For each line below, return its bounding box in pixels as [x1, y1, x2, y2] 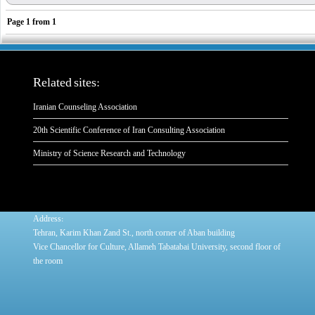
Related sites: [33, 70, 101, 95]
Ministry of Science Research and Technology [33, 148, 186, 158]
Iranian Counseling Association [33, 102, 138, 112]
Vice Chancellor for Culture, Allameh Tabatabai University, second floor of [33, 242, 281, 252]
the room [33, 256, 63, 266]
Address [33, 214, 62, 224]
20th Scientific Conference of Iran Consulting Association [33, 125, 226, 135]
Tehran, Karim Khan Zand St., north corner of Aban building [33, 228, 236, 238]
